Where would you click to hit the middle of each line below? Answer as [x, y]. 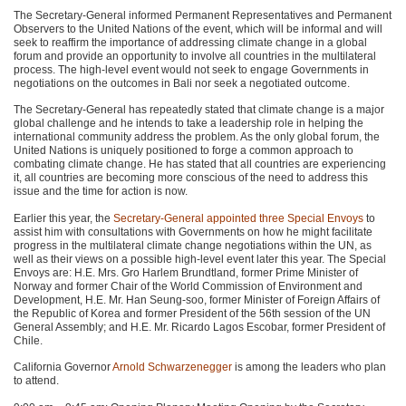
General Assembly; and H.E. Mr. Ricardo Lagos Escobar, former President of [199, 327]
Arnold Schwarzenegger [172, 367]
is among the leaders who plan [309, 367]
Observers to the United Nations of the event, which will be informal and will [198, 29]
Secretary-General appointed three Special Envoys [238, 218]
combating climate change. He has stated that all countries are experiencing [200, 164]
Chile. [28, 340]
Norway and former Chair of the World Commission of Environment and [188, 286]
